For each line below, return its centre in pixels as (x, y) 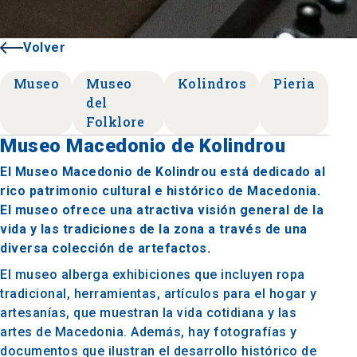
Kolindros (212, 83)
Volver (44, 47)
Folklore (116, 121)
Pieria (294, 83)
